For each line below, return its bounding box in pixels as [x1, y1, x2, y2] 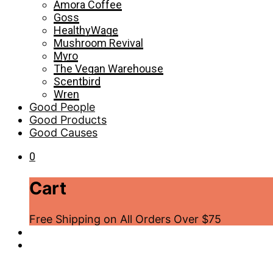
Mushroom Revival [54, 37, 143, 49]
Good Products [29, 113, 107, 126]
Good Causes [29, 126, 97, 139]
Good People [29, 101, 95, 113]
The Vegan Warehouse [54, 62, 163, 75]
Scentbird [54, 75, 101, 88]
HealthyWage [54, 24, 118, 37]
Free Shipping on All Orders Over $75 [29, 213, 221, 226]
